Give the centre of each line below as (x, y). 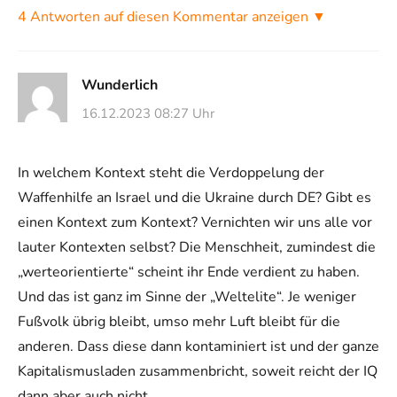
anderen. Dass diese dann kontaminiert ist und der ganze (198, 346)
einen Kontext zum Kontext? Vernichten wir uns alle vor (195, 222)
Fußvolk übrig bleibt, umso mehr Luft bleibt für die (179, 321)
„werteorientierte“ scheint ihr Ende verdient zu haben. (189, 272)
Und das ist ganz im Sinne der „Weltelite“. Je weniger (187, 296)
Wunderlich (120, 86)
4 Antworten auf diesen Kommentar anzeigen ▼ (172, 17)
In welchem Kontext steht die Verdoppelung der (171, 172)
